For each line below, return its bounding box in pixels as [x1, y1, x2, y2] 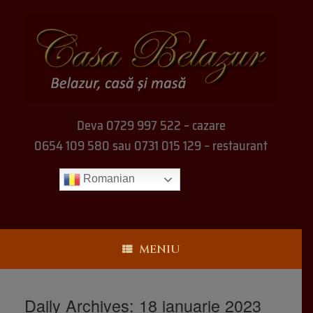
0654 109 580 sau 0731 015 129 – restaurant [34, 135, 268, 156]
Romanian [80, 173, 135, 185]
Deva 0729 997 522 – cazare [76, 115, 226, 136]
